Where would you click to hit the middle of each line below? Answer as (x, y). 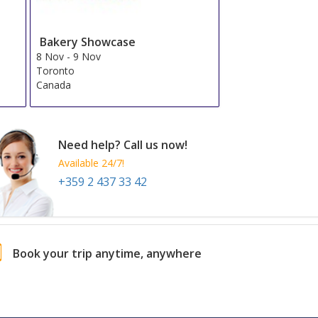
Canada (54, 84)
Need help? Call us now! (123, 145)
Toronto (56, 70)
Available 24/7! (92, 163)
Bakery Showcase (88, 42)
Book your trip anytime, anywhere (107, 254)
